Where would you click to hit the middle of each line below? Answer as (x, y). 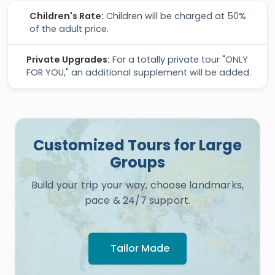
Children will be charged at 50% (175, 16)
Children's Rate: (67, 16)
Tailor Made (140, 248)
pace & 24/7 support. (137, 200)
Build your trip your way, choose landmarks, (137, 185)
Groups (137, 162)
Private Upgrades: (68, 60)
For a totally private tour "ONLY (179, 60)
